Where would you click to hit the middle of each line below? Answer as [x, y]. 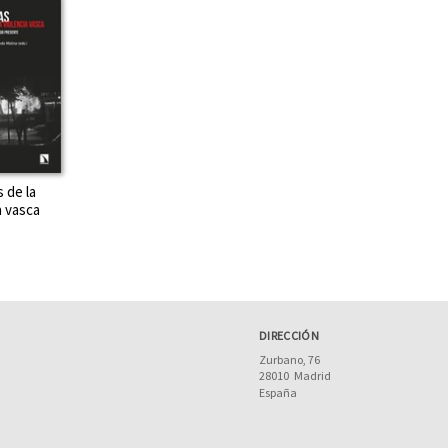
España [277, 392]
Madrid [312, 375]
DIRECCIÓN [289, 335]
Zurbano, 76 [289, 359]
